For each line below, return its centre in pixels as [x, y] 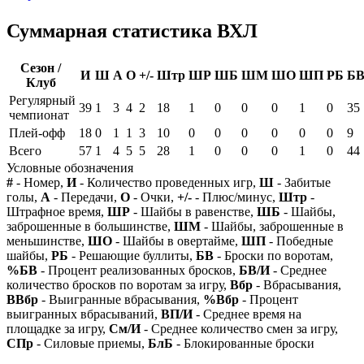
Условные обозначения [71, 167]
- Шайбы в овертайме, [177, 240]
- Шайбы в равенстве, [193, 211]
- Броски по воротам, [273, 255]
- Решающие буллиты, [132, 255]
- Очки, [154, 197]
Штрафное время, [57, 211]
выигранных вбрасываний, [84, 314]
